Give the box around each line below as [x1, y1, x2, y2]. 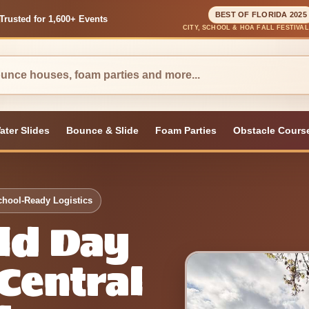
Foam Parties [154, 125, 217, 136]
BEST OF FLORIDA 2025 [215, 10, 307, 19]
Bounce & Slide [66, 125, 139, 136]
